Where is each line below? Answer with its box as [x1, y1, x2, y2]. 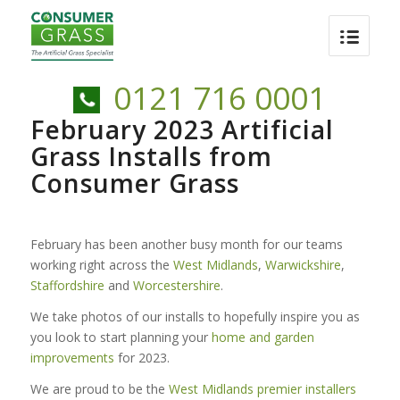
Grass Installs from [29, 139, 272, 173]
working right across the [29, 255, 173, 273]
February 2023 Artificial [29, 112, 334, 146]
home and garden [211, 328, 314, 346]
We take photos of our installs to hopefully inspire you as [29, 307, 360, 325]
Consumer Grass [29, 166, 239, 200]
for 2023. [113, 348, 170, 366]
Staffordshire [29, 276, 104, 294]
